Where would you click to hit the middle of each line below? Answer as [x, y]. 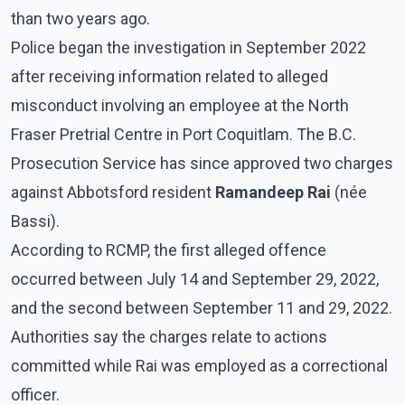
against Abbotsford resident [113, 192]
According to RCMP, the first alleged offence [169, 250]
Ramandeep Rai [273, 192]
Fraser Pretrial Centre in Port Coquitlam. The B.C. [184, 134]
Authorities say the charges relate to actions [169, 336]
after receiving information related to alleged [170, 76]
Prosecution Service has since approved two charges [202, 163]
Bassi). [35, 221]
